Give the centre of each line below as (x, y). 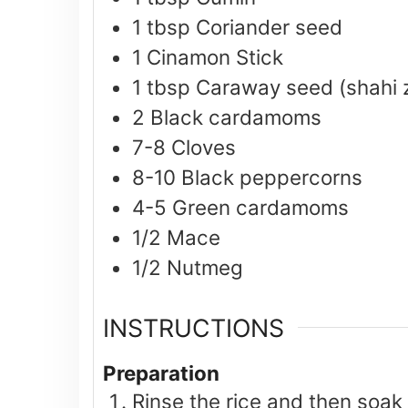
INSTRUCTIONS (194, 327)
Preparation (161, 372)
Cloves (204, 148)
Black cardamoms (236, 117)
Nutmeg (205, 268)
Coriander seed (269, 27)
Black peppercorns (272, 178)
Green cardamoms (260, 208)
